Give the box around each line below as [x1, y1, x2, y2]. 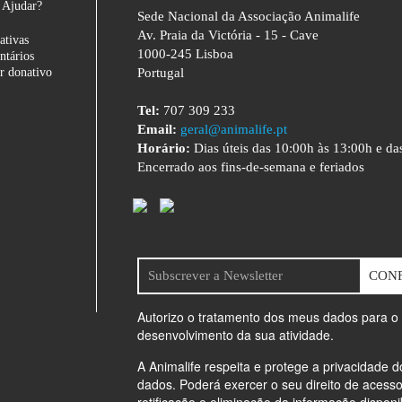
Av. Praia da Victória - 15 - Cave [137, 28, 319, 42]
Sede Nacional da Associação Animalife [137, 9, 361, 23]
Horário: [137, 141, 191, 155]
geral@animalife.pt [180, 122, 288, 136]
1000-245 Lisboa [137, 47, 234, 61]
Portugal [137, 66, 185, 80]
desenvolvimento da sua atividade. [137, 326, 335, 345]
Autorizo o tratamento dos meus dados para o [137, 308, 399, 327]
